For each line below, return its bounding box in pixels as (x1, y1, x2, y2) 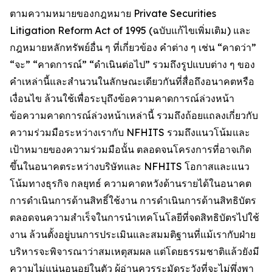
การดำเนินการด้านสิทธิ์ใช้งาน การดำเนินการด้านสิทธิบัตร (10, 194, 256, 207)
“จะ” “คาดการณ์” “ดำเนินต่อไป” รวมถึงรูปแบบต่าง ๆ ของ (10, 58, 255, 71)
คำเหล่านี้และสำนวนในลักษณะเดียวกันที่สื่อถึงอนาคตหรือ (10, 75, 254, 88)
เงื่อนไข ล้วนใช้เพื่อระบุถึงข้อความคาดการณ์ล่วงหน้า (10, 92, 234, 105)
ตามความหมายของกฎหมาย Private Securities (10, 7, 216, 20)
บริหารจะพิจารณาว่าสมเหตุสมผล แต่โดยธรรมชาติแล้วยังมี (10, 245, 259, 258)
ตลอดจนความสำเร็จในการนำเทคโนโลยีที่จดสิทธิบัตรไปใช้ (10, 211, 259, 224)
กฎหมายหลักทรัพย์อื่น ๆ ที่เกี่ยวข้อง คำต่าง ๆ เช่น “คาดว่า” (10, 41, 256, 54)
